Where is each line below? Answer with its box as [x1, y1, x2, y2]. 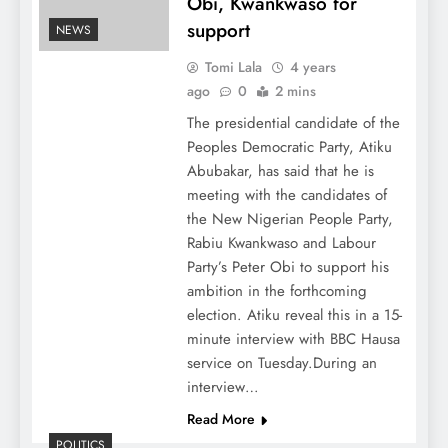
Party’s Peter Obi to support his [186, 256, 389, 279]
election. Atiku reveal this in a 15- [186, 304, 402, 327]
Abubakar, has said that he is [186, 160, 374, 183]
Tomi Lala [204, 57, 262, 78]
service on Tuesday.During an [186, 352, 377, 375]
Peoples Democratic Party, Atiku [186, 136, 392, 159]
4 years [289, 57, 336, 78]
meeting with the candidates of [186, 184, 387, 207]
